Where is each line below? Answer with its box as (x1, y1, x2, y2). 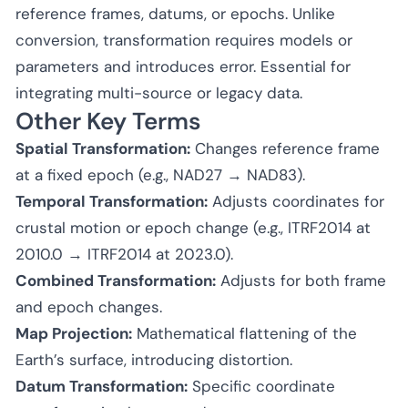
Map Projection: (15, 322, 132, 343)
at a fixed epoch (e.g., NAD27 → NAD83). (15, 164, 305, 185)
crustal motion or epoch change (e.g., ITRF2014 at (15, 217, 371, 238)
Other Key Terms (15, 105, 201, 137)
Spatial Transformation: (15, 138, 190, 158)
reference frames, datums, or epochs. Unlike (15, 3, 335, 24)
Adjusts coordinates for (208, 190, 384, 211)
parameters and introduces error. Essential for (15, 56, 351, 76)
